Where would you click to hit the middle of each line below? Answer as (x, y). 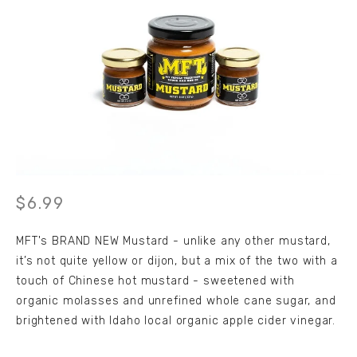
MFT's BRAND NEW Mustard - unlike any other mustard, (173, 241)
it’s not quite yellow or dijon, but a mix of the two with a (177, 261)
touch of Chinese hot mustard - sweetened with (155, 281)
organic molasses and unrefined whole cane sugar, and (176, 301)
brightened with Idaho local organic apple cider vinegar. (176, 321)
